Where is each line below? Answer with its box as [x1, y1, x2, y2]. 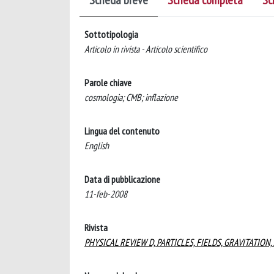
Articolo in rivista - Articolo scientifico [84, 43, 207, 55]
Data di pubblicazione [84, 173, 160, 185]
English [84, 139, 109, 152]
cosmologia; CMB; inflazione [84, 91, 178, 103]
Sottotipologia [84, 28, 138, 40]
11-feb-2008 [84, 188, 127, 200]
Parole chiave [84, 76, 131, 89]
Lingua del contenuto [84, 125, 160, 137]
